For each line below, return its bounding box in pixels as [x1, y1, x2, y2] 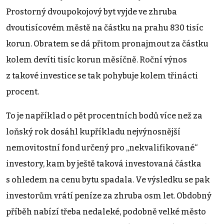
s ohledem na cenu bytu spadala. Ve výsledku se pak [6, 174, 210, 184]
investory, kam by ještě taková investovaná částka [6, 158, 201, 168]
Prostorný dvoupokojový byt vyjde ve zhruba [6, 6, 177, 16]
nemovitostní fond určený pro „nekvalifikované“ [6, 142, 198, 152]
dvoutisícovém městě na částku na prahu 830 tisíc [6, 22, 203, 32]
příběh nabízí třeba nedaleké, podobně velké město [6, 206, 206, 216]
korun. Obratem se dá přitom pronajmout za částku [6, 38, 208, 48]
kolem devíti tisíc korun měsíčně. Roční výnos [6, 54, 187, 64]
